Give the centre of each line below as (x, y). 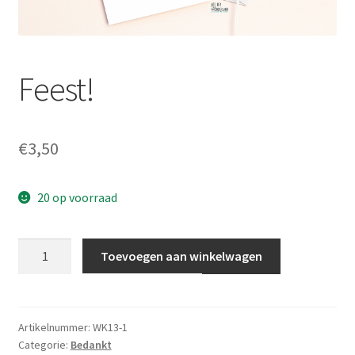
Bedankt (91, 345)
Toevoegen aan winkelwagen (182, 256)
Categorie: (44, 345)
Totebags (44, 11)
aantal (35, 267)
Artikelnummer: (55, 328)
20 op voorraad (78, 198)
